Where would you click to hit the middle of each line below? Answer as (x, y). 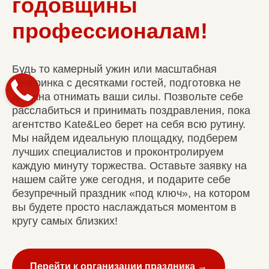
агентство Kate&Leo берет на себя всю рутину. (129, 125)
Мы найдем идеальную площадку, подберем (125, 138)
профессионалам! (110, 31)
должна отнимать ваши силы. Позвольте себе (128, 97)
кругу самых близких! (65, 221)
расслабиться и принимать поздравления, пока (131, 111)
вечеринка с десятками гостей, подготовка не (126, 83)
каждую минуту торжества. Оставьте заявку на (129, 166)
